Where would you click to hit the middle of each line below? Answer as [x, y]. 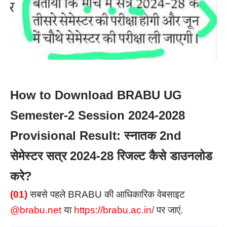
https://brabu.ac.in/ [114, 210]
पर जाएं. [170, 210]
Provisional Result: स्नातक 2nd [96, 136]
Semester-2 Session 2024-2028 [98, 116]
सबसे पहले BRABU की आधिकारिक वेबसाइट [107, 195]
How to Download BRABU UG [96, 95]
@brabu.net [36, 210]
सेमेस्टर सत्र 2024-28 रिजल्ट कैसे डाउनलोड [111, 156]
